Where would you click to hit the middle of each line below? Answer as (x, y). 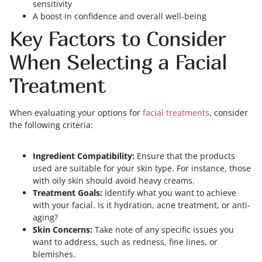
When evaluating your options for (76, 113)
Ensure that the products (185, 156)
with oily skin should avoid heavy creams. (114, 180)
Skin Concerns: (63, 230)
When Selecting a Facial (118, 62)
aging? (45, 217)
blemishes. (54, 254)
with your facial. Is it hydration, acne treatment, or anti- (142, 205)
